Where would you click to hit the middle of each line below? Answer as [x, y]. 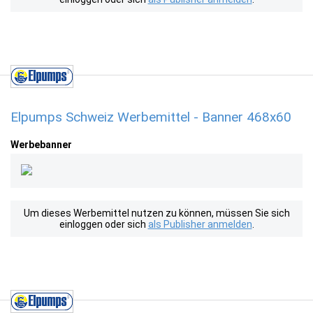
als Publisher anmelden [200, 224]
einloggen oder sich [103, 224]
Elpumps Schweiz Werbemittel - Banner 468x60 [151, 117]
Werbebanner [41, 145]
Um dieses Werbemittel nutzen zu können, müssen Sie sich [156, 213]
